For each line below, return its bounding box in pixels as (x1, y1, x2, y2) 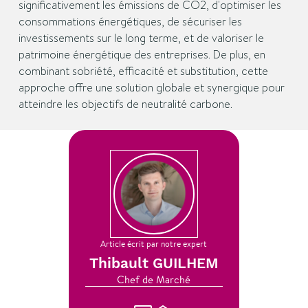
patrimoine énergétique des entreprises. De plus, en (18, 47, 265, 63)
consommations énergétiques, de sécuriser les (18, 14, 242, 30)
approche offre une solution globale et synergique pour (18, 80, 285, 96)
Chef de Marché (117, 273, 191, 286)
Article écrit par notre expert (100, 239, 208, 249)
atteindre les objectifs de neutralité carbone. (18, 96, 232, 112)
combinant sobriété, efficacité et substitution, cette (18, 63, 268, 79)
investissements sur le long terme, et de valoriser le (18, 30, 264, 46)
